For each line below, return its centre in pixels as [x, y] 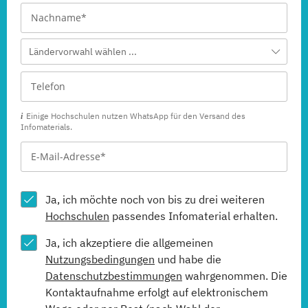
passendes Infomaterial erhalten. [194, 216]
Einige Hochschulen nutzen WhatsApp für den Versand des [136, 116]
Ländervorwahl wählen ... [83, 52]
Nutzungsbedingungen [100, 259]
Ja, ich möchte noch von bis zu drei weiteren [155, 199]
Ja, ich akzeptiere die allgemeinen [129, 243]
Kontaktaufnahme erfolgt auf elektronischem [157, 292]
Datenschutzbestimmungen [114, 276]
